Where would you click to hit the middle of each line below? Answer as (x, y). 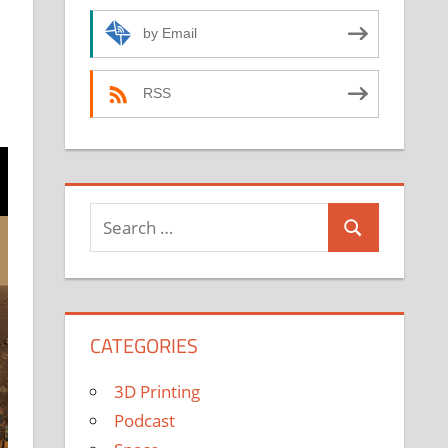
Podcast (145, 420)
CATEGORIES (144, 345)
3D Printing (157, 391)
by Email (170, 34)
